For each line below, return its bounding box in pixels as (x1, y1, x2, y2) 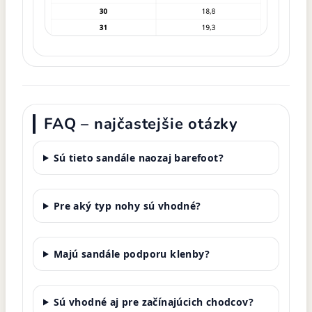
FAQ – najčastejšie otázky (44, 113, 238, 134)
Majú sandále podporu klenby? (53, 247, 210, 260)
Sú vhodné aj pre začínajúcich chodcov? (53, 295, 254, 309)
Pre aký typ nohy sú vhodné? (53, 198, 201, 212)
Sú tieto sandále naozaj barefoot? (53, 150, 224, 164)
